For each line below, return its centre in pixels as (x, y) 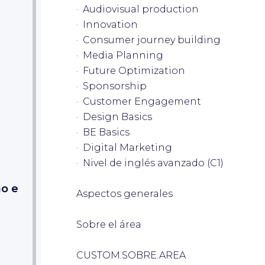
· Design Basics (114, 117)
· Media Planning (120, 55)
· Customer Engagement (139, 101)
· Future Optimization (131, 70)
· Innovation (107, 24)
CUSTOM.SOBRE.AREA (131, 255)
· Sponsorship (112, 86)
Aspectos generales (125, 193)
